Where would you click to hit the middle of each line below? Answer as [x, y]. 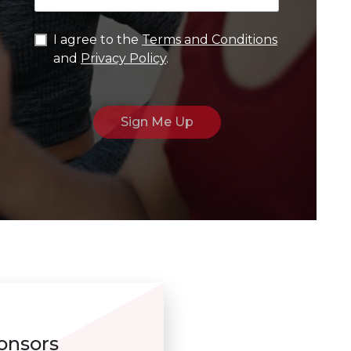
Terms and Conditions [210, 40]
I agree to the [98, 40]
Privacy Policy [123, 58]
